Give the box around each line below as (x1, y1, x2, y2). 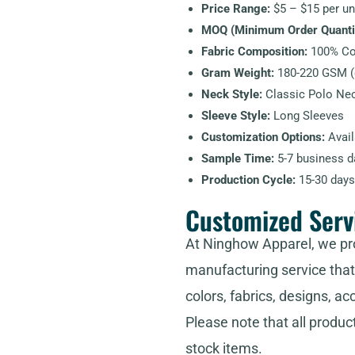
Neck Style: (201, 87, 262, 102)
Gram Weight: (201, 66, 274, 81)
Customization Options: (201, 130, 325, 145)
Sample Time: (201, 151, 274, 166)
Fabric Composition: (201, 44, 307, 59)
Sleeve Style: (201, 109, 270, 124)
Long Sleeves (270, 109, 344, 124)
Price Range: (201, 2, 270, 17)
